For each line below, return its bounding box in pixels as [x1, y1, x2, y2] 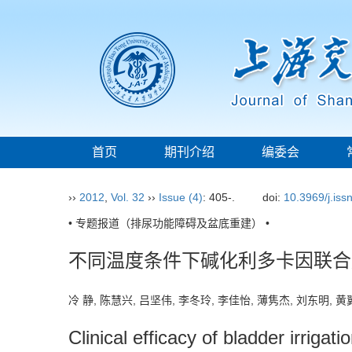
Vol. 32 [111, 191, 145, 203]
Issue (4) [159, 191, 203, 203]
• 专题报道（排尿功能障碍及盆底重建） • [68, 217, 269, 229]
